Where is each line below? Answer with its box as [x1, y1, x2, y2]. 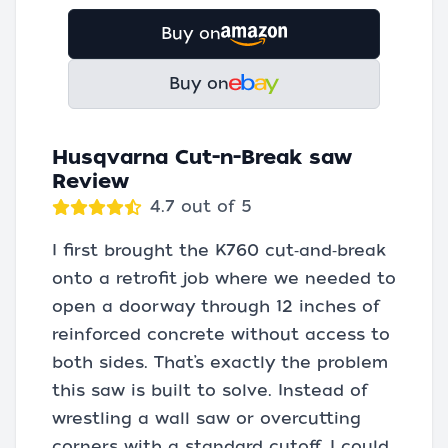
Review [52, 169, 129, 194]
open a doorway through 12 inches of [52, 297, 380, 317]
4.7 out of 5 [150, 197, 252, 217]
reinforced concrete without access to [52, 325, 390, 345]
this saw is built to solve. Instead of [52, 381, 368, 401]
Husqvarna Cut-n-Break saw [52, 145, 352, 170]
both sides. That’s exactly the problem [52, 353, 388, 373]
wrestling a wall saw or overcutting [52, 409, 361, 429]
